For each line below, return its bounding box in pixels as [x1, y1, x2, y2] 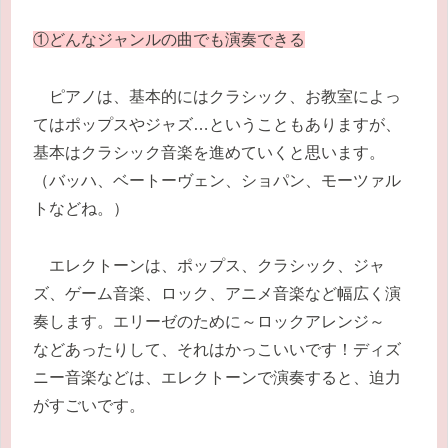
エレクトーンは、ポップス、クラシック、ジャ [33, 256, 385, 274]
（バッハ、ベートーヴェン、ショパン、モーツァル [33, 171, 401, 189]
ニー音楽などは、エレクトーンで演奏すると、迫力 [33, 368, 401, 386]
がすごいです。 [33, 396, 145, 414]
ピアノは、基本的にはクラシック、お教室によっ [33, 87, 401, 105]
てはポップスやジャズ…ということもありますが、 [33, 115, 401, 133]
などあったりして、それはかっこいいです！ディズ [33, 340, 401, 358]
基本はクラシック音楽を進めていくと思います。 [33, 143, 385, 161]
